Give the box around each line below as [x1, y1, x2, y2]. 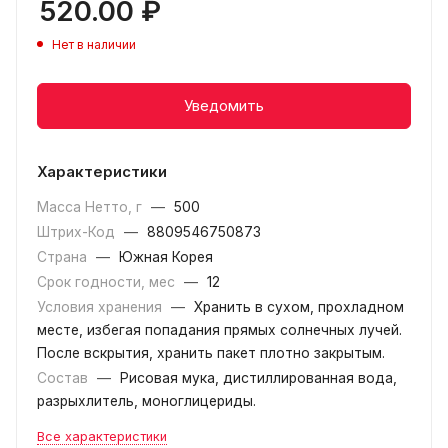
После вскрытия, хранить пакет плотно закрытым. [37, 345, 385, 361]
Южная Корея [119, 249, 213, 265]
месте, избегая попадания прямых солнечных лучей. [37, 322, 402, 338]
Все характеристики [37, 429, 167, 444]
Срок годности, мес [37, 274, 179, 290]
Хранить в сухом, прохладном [194, 299, 404, 315]
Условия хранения [37, 299, 166, 315]
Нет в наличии [52, 37, 136, 52]
